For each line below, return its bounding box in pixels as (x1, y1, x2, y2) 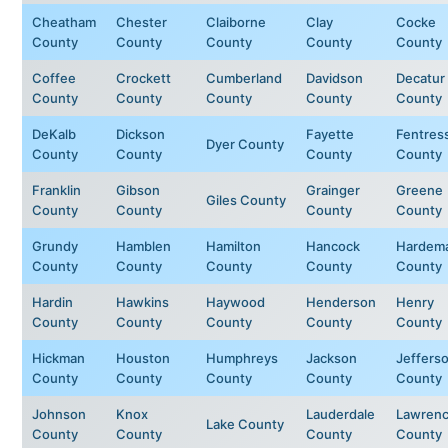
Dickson (116, 125, 165, 142)
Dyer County (206, 135, 284, 152)
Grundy (32, 237, 78, 254)
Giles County (206, 191, 286, 208)
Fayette (306, 125, 354, 142)
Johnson (32, 405, 86, 422)
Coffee (32, 69, 76, 86)
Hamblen (116, 237, 171, 254)
